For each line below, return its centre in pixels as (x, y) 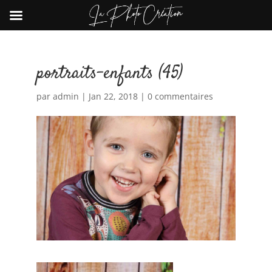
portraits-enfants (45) (109, 74)
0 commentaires (180, 96)
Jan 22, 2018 (113, 96)
